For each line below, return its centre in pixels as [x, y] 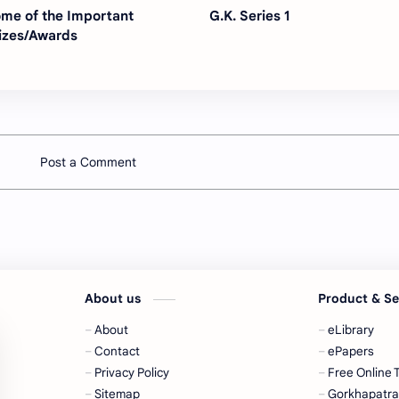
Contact [118, 352]
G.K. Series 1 [250, 16]
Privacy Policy [132, 373]
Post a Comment [88, 163]
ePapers [351, 352]
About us [115, 299]
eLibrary [351, 330]
